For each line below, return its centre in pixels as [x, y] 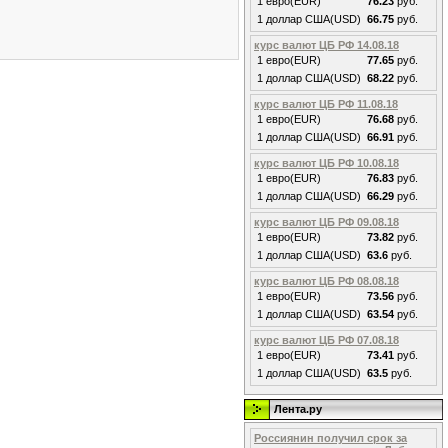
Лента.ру [298, 409]
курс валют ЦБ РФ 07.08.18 [326, 340]
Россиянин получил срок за [330, 438]
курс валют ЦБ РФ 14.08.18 [326, 45]
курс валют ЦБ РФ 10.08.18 [326, 163]
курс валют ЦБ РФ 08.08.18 [326, 281]
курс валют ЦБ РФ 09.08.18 [326, 222]
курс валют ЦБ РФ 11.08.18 [326, 104]
